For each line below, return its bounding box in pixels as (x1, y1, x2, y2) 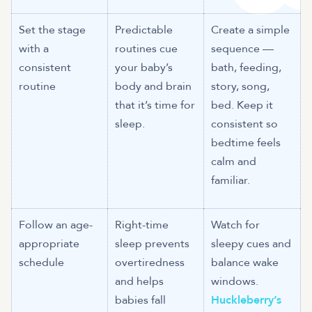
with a (19, 40, 49, 56)
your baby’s (115, 59, 173, 75)
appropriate (19, 235, 80, 251)
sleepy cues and (211, 235, 292, 251)
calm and (211, 153, 257, 169)
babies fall (115, 292, 166, 308)
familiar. (211, 172, 251, 188)
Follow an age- (19, 217, 93, 233)
